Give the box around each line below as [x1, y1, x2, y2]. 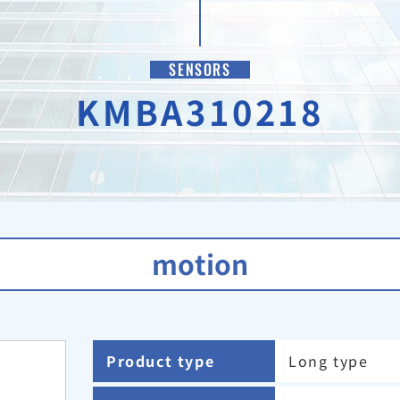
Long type [288, 349, 369, 371]
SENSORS [169, 58, 231, 80]
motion [152, 243, 248, 283]
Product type [106, 349, 215, 371]
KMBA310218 [76, 86, 324, 136]
